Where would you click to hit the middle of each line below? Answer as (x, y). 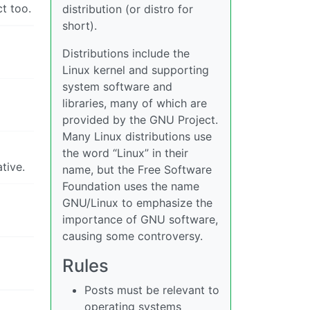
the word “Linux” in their (125, 153)
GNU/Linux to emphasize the (137, 203)
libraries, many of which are (135, 103)
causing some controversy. (133, 236)
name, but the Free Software (137, 170)
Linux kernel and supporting (136, 70)
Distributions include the (126, 53)
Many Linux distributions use (137, 136)
